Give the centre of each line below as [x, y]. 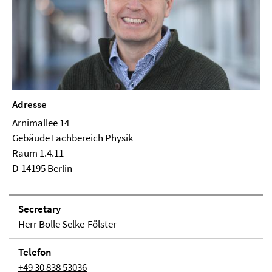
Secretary [39, 209]
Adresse [29, 104]
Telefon [35, 252]
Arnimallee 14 [41, 122]
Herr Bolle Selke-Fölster [67, 224]
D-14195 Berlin [42, 168]
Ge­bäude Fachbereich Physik [73, 138]
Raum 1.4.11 [38, 153]
